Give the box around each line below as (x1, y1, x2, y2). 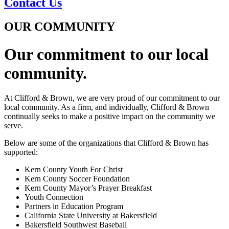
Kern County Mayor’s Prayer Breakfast (25, 184, 152, 193)
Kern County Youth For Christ (25, 165, 123, 174)
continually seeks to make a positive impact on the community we (4, 112, 215, 121)
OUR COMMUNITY (4, 20, 115, 34)
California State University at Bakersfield (25, 211, 157, 220)
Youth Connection (25, 193, 83, 202)
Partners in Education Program (25, 202, 123, 211)
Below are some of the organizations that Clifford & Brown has (4, 139, 209, 148)
